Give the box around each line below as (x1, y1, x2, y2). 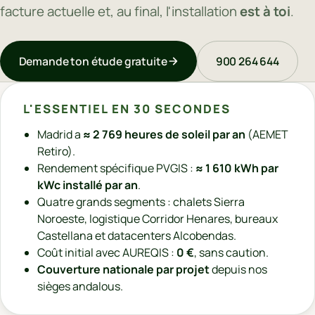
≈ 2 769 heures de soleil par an (83, 126, 245, 142)
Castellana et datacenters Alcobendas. (37, 227, 236, 243)
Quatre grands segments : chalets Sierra (37, 193, 245, 210)
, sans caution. (194, 244, 269, 260)
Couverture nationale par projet (37, 261, 210, 277)
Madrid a (37, 126, 83, 142)
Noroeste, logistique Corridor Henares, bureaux (37, 210, 278, 226)
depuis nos (210, 261, 267, 277)
